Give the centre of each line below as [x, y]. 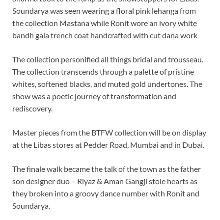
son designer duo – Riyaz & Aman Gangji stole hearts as [105, 181]
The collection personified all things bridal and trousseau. [108, 59]
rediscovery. [32, 108]
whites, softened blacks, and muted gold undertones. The [107, 83]
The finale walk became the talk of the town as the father [107, 168]
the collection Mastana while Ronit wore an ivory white [105, 23]
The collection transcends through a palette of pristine [103, 71]
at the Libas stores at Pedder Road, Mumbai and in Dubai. [108, 144]
